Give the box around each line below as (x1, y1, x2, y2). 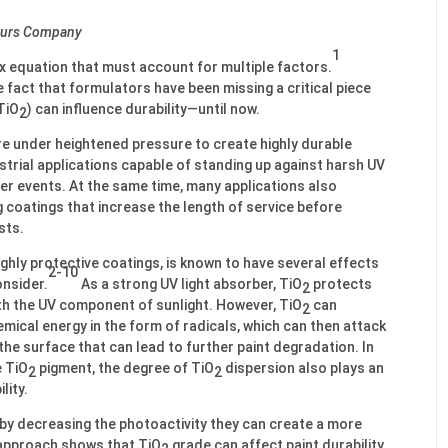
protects (310, 275, 372, 292)
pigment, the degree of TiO (36, 359, 214, 376)
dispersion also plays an (222, 359, 384, 376)
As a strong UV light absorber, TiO (78, 275, 302, 292)
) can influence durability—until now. (27, 100, 260, 117)
